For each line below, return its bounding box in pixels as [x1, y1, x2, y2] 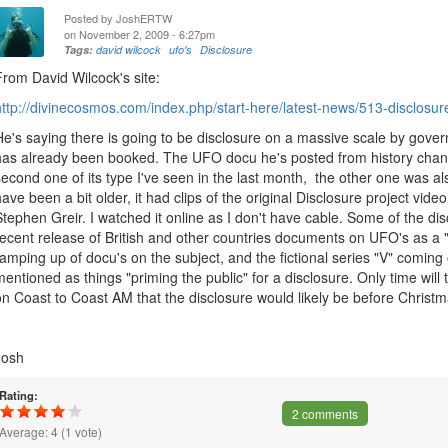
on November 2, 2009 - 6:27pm [64, 26, 216, 42]
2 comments [291, 405, 358, 422]
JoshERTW [116, 10, 173, 26]
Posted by [64, 10, 117, 26]
